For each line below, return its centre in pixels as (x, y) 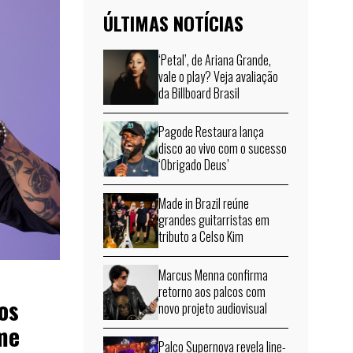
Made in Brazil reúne (204, 204)
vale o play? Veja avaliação (218, 77)
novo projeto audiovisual (213, 308)
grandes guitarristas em (214, 220)
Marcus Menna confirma (213, 275)
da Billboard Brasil (199, 93)
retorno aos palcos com (212, 292)
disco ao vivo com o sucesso (223, 149)
